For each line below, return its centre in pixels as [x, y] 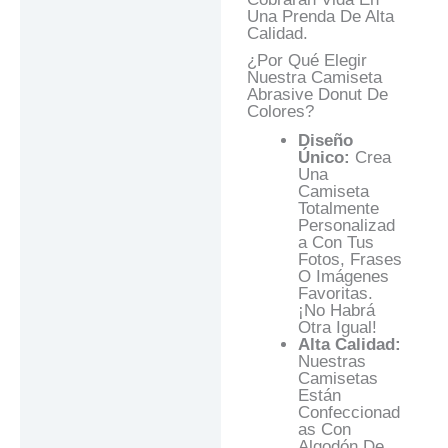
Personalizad [346, 226]
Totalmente [338, 209]
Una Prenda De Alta [320, 17]
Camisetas [337, 379]
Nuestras [331, 362]
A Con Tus [335, 243]
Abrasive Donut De [317, 95]
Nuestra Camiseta [314, 78]
